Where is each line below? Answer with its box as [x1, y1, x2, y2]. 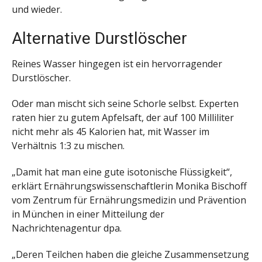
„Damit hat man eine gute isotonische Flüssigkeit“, [12, 166, 232, 179]
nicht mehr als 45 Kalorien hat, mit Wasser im [12, 125, 209, 139]
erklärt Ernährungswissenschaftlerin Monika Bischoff [12, 180, 247, 193]
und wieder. [12, 2, 62, 16]
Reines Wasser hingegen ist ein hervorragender [12, 57, 222, 70]
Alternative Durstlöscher [12, 28, 187, 48]
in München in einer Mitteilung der [12, 208, 164, 221]
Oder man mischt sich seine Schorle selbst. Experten [12, 97, 239, 111]
